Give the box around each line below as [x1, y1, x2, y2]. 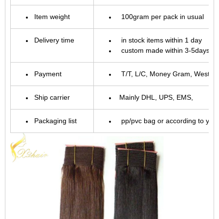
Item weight [34, 13, 70, 21]
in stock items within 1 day [117, 36, 202, 44]
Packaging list [34, 117, 77, 125]
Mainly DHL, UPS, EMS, [117, 93, 197, 101]
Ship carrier [34, 93, 70, 101]
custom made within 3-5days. [117, 46, 212, 54]
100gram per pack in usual [117, 13, 204, 21]
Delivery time [34, 36, 74, 44]
